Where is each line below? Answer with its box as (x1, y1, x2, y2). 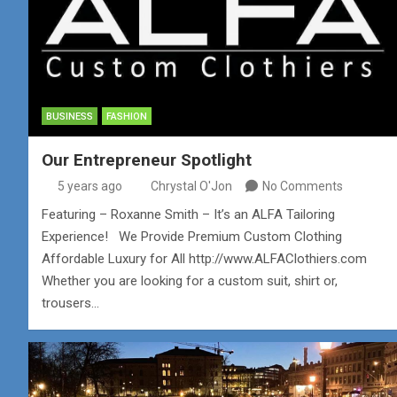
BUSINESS (46, 111, 93, 123)
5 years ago (57, 179, 122, 194)
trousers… (42, 295, 99, 312)
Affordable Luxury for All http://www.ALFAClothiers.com (42, 251, 367, 268)
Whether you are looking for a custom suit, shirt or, (42, 273, 338, 290)
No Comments (262, 179, 343, 194)
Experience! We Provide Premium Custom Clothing (42, 229, 342, 245)
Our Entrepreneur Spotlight (42, 150, 252, 171)
